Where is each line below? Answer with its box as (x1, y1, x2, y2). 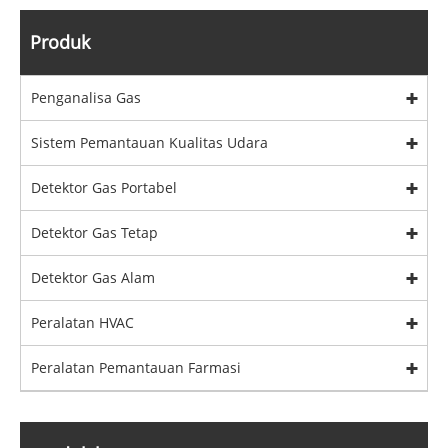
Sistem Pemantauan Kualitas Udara (31, 133, 268, 152)
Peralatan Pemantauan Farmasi (31, 358, 241, 377)
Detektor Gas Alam (31, 268, 155, 287)
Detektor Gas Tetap (31, 223, 158, 242)
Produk (30, 30, 90, 54)
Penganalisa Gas (31, 88, 141, 107)
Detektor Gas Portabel (31, 178, 177, 197)
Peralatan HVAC (31, 313, 134, 332)
